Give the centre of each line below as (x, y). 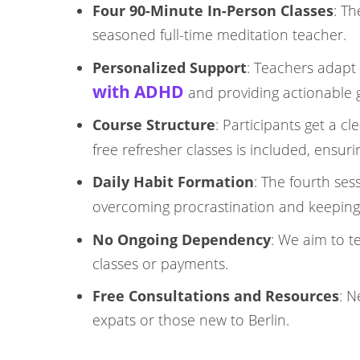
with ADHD (139, 92)
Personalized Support (170, 67)
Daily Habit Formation (174, 182)
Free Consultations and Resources (216, 296)
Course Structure (154, 125)
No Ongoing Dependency (182, 239)
